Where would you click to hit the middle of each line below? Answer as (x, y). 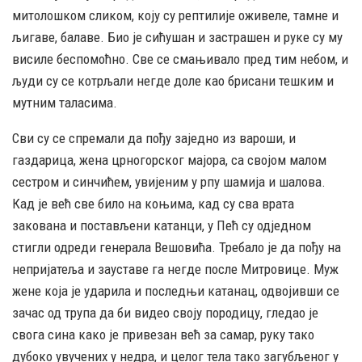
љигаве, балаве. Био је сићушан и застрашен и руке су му (177, 38)
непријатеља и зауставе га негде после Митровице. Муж (175, 269)
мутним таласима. (65, 103)
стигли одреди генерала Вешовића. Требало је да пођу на (177, 248)
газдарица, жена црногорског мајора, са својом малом (169, 160)
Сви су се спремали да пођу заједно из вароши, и (154, 139)
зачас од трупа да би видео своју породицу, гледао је (165, 313)
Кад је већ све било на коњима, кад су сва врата (153, 204)
